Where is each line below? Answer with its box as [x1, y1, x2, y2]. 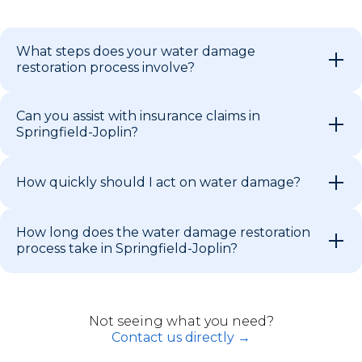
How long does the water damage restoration [16, 224, 310, 240]
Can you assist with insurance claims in [16, 107, 260, 124]
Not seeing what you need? [88, 313, 274, 329]
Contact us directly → [112, 329, 250, 345]
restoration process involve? [16, 59, 195, 75]
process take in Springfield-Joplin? [16, 240, 238, 256]
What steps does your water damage [16, 43, 255, 59]
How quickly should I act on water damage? [16, 174, 301, 190]
